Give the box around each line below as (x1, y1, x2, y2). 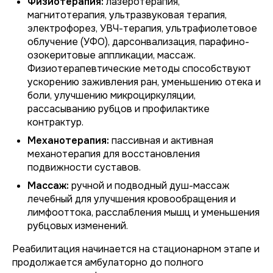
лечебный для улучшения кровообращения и (27, 193, 236, 205)
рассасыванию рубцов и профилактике (27, 102, 210, 115)
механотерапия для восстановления (27, 147, 200, 160)
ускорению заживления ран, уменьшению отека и (27, 76, 261, 88)
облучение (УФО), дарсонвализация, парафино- (27, 35, 249, 48)
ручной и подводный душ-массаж (69, 179, 230, 192)
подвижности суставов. (27, 161, 141, 174)
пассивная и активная (109, 134, 213, 147)
